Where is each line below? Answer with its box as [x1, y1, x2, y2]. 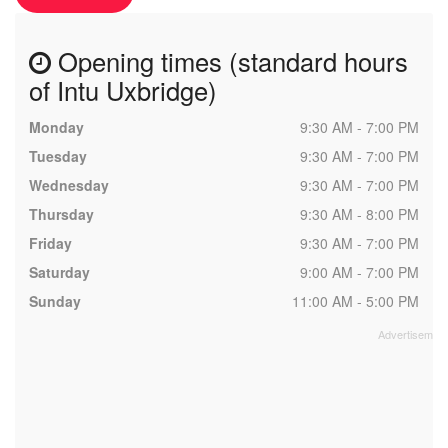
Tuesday [29, 146, 87, 166]
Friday [29, 233, 72, 253]
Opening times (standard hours [51, 43, 408, 79]
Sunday [29, 291, 81, 311]
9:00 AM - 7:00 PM [300, 262, 419, 282]
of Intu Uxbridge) [29, 72, 217, 108]
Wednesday [29, 175, 109, 195]
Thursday [29, 204, 94, 224]
